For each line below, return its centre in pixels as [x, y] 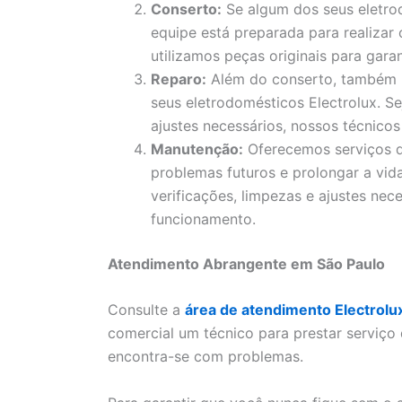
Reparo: [179, 79]
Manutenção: [197, 149]
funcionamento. [203, 218]
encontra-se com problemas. [205, 357]
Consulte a [146, 310]
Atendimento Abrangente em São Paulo [246, 263]
